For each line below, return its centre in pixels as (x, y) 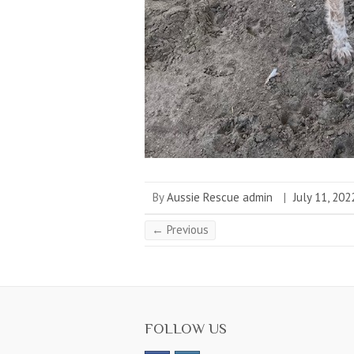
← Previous (180, 229)
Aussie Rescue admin (220, 197)
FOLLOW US (186, 328)
